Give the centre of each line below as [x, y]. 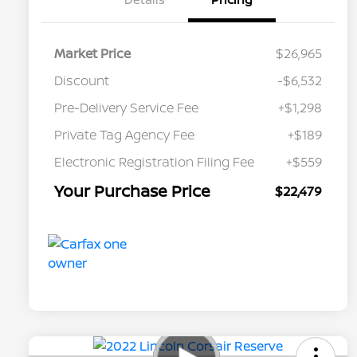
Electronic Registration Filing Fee [154, 161]
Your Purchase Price [132, 190]
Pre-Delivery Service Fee [126, 107]
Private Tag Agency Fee [124, 134]
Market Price [92, 53]
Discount [82, 80]
